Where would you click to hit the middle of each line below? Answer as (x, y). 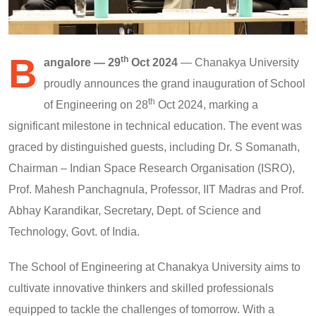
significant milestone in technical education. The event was (155, 126)
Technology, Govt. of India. (74, 231)
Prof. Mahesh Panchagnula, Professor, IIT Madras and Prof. (156, 189)
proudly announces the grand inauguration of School (175, 83)
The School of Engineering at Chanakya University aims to (154, 267)
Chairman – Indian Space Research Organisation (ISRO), (152, 168)
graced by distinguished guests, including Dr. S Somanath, (154, 147)
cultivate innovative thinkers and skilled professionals (141, 288)
